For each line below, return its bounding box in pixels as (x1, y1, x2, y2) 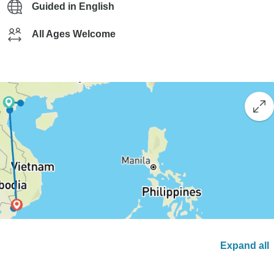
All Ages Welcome (32, 29, 116, 39)
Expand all (220, 240, 269, 251)
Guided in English (32, 1, 114, 12)
